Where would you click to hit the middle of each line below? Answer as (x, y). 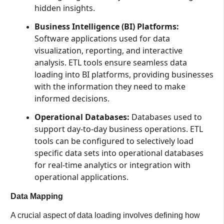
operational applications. (81, 177)
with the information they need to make (110, 86)
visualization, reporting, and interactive (108, 50)
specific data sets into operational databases (119, 153)
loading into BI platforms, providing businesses (124, 74)
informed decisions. (72, 98)
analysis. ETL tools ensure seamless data (110, 62)
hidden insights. (64, 8)
